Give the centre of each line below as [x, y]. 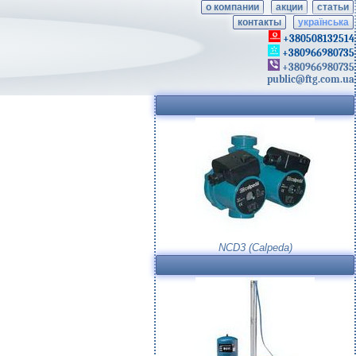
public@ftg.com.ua [311, 79]
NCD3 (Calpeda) [255, 248]
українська [323, 22]
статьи [333, 7]
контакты [259, 22]
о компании [232, 7]
